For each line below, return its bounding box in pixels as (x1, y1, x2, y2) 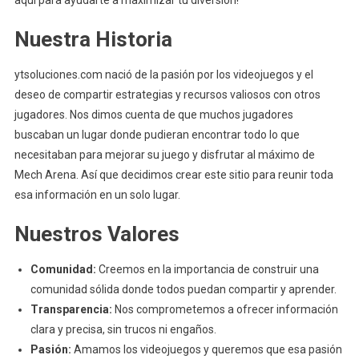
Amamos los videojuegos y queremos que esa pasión (71, 343, 342, 356)
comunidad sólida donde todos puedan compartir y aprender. (30, 283, 337, 296)
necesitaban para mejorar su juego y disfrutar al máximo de (14, 148, 315, 161)
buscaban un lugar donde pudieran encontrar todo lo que (14, 128, 300, 141)
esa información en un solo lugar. (14, 188, 180, 201)
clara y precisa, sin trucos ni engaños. (30, 323, 216, 336)
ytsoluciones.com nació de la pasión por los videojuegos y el (14, 68, 313, 81)
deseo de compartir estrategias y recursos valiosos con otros (14, 88, 321, 101)
